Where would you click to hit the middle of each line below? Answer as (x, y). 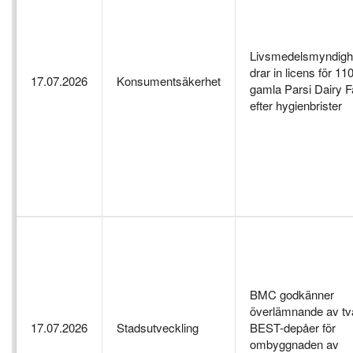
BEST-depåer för (293, 327)
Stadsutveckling (158, 327)
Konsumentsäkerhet (169, 80)
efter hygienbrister (296, 105)
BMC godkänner (292, 294)
